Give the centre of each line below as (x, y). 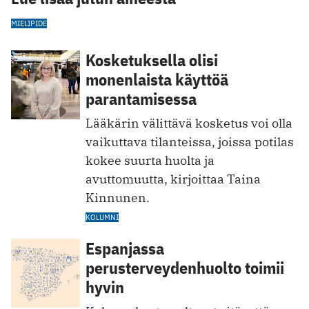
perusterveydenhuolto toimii (185, 268)
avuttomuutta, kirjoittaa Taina (173, 179)
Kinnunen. (118, 198)
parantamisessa (141, 99)
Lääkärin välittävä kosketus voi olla (189, 123)
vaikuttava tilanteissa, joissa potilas (190, 142)
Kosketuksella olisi (152, 60)
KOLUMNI (102, 217)
